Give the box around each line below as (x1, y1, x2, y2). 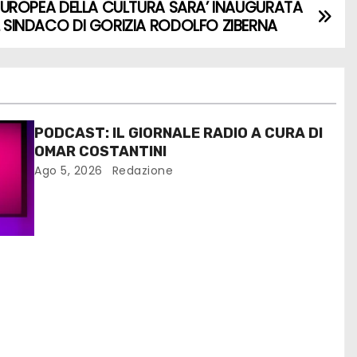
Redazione (108, 163, 174, 179)
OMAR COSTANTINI (34, 143, 167, 161)
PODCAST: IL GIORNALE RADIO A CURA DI (34, 124, 324, 143)
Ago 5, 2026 (34, 163, 103, 179)
